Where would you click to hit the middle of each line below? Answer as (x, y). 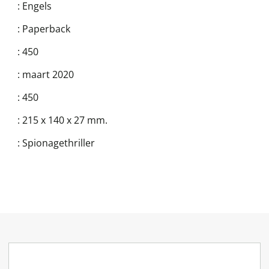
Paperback (46, 29)
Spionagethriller (59, 143)
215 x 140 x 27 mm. (65, 120)
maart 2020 (48, 74)
